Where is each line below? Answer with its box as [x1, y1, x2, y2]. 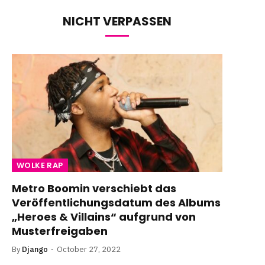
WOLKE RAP [17, 160, 63, 172]
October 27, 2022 [57, 244, 121, 255]
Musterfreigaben [12, 224, 108, 239]
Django [22, 244, 48, 255]
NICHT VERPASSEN [63, 13, 172, 30]
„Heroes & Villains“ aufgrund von [12, 209, 196, 225]
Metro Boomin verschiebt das [12, 181, 176, 196]
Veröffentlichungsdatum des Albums [12, 195, 221, 211]
